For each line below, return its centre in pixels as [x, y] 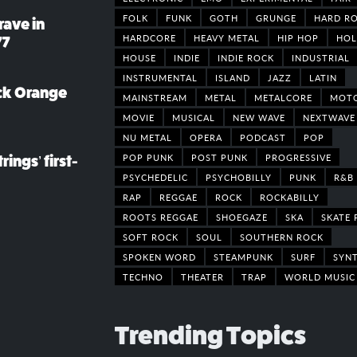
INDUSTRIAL [321, 57]
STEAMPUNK [243, 256]
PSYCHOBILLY [239, 177]
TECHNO [143, 276]
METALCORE [283, 97]
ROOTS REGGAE [161, 216]
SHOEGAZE [242, 216]
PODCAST [263, 137]
